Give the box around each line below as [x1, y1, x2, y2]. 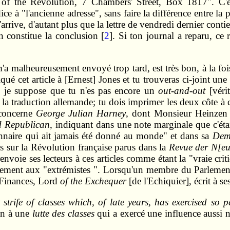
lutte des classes [32, 207, 94, 219]
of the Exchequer [60, 176, 126, 187]
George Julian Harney [35, 108, 126, 119]
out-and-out [158, 85, 206, 97]
